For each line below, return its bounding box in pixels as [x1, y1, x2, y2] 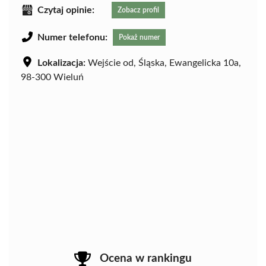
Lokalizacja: [37, 58, 85, 68]
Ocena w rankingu [100, 253, 192, 265]
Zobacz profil [118, 7, 159, 14]
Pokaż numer [119, 34, 160, 42]
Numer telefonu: [37, 33, 107, 43]
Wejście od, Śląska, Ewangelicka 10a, [85, 58, 241, 68]
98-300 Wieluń [21, 72, 84, 83]
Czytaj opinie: [37, 5, 94, 15]
